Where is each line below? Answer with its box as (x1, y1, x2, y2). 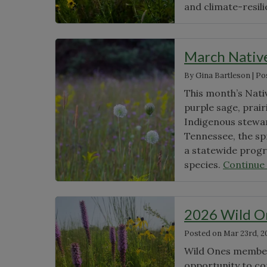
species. (184, 158, 223, 170)
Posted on (184, 228, 222, 238)
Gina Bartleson (195, 70, 250, 80)
